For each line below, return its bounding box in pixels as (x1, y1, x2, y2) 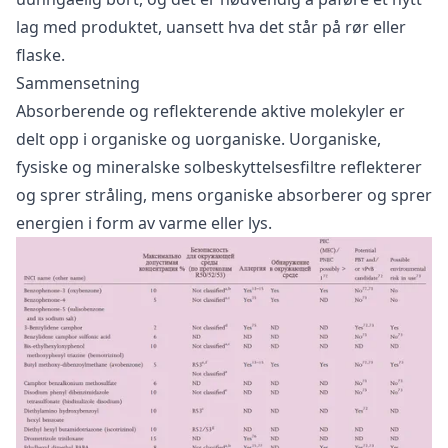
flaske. (16, 43, 65, 66)
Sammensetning (16, 71, 140, 94)
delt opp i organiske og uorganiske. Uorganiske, (16, 127, 381, 150)
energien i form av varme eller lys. (16, 211, 272, 234)
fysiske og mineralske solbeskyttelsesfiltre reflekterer (16, 155, 422, 178)
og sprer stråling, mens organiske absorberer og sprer (16, 183, 432, 206)
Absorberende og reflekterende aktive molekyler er (16, 99, 405, 122)
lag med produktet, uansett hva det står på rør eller (16, 15, 406, 38)
